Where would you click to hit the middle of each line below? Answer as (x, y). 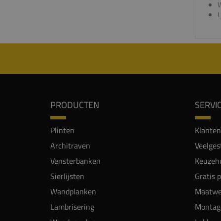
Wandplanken (73, 192)
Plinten (62, 130)
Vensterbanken (75, 161)
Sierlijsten (67, 176)
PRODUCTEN (75, 105)
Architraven (70, 146)
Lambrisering (72, 207)
